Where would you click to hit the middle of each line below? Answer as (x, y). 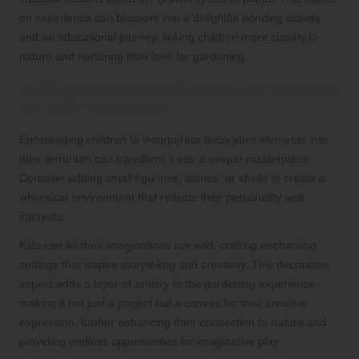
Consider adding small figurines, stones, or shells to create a (172, 178)
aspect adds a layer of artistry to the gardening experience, (169, 284)
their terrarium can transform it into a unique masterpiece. (165, 159)
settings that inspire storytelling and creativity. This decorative (174, 265)
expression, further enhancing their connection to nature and (173, 323)
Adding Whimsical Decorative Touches (178, 89)
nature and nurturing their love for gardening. (133, 56)
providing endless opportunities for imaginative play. (150, 342)
